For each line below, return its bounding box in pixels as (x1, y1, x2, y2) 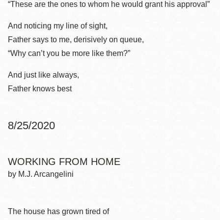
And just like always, (8, 71, 79, 79)
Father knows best (8, 84, 72, 93)
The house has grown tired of (8, 207, 109, 216)
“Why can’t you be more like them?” (8, 49, 130, 57)
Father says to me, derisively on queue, (8, 35, 144, 44)
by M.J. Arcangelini (8, 170, 74, 178)
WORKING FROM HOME (8, 156, 120, 167)
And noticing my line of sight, (8, 22, 108, 30)
